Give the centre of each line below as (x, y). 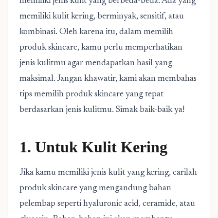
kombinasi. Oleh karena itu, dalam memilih (96, 32)
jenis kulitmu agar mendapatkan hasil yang (96, 63)
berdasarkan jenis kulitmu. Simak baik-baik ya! (102, 110)
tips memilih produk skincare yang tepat (91, 94)
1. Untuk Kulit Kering (93, 147)
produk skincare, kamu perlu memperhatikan (101, 48)
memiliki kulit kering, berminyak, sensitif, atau (102, 17)
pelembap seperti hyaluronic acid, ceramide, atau (107, 204)
